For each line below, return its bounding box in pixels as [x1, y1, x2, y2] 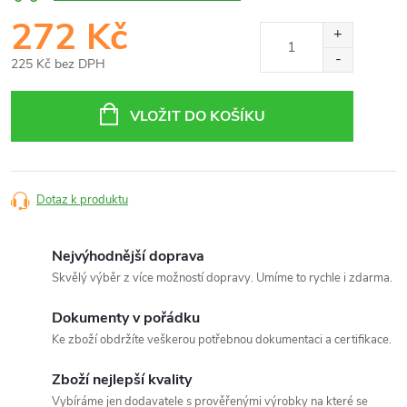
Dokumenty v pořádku [52, 308, 200, 328]
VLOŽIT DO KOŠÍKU [129, 106, 265, 126]
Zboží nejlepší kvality [52, 370, 192, 390]
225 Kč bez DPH [11, 55, 105, 73]
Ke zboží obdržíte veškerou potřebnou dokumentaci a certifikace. [52, 332, 392, 348]
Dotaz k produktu [36, 192, 128, 208]
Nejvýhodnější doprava [52, 246, 204, 266]
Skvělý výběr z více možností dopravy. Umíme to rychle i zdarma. [52, 270, 392, 286]
